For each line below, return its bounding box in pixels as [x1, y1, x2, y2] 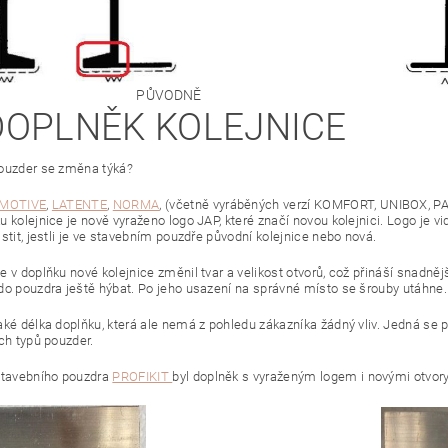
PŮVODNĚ [136, 87, 202, 104]
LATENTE [51, 197, 108, 213]
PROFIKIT [112, 369, 173, 385]
